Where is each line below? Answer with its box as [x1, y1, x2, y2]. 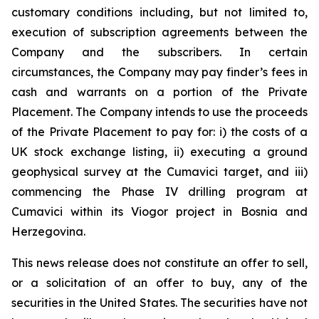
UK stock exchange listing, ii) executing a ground [11, 145, 308, 159]
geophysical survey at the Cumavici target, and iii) [11, 164, 308, 179]
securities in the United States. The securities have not [11, 296, 308, 310]
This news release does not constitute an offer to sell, [11, 256, 308, 270]
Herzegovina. [11, 224, 85, 239]
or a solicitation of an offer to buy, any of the [11, 276, 308, 290]
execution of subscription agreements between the [11, 25, 308, 39]
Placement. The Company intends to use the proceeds [11, 105, 308, 119]
